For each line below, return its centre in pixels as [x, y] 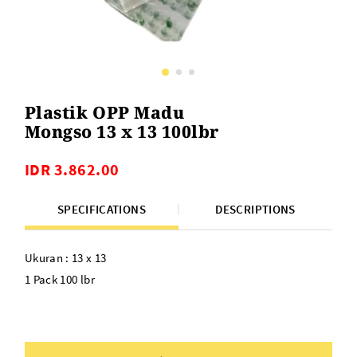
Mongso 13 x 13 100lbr [122, 132]
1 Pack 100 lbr [59, 280]
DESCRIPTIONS [255, 210]
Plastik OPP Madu [104, 113]
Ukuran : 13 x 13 [65, 258]
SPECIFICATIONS [101, 210]
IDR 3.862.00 [72, 170]
